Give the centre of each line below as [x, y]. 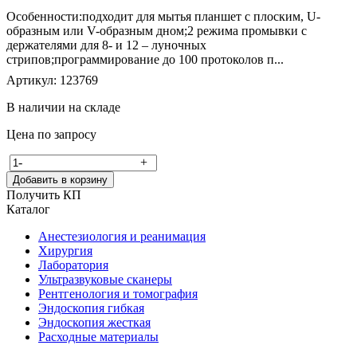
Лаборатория [73, 265]
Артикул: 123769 [52, 80]
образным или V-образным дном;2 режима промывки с [157, 30]
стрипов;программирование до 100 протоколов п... [145, 59]
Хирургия [65, 250]
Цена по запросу [51, 134]
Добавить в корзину [60, 179]
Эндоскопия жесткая [94, 322]
